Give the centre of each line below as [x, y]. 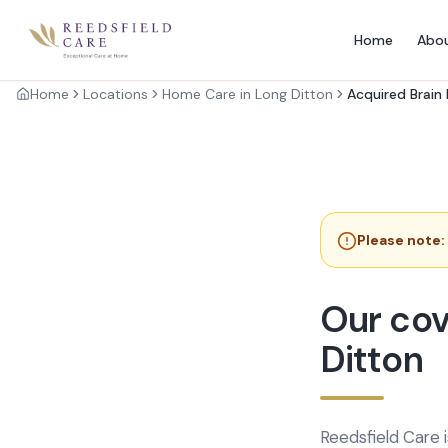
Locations [115, 94]
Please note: [401, 240]
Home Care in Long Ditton [247, 94]
